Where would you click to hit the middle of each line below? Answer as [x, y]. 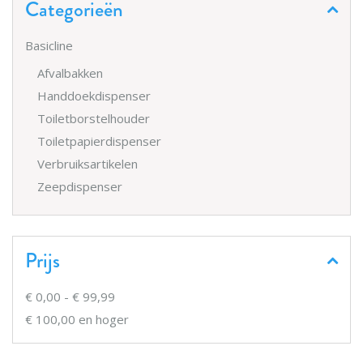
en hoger [102, 320]
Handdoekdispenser [94, 96]
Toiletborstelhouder [94, 119]
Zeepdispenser [80, 187]
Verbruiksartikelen [88, 164]
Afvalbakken [70, 73]
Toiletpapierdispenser [99, 141]
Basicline [49, 46]
